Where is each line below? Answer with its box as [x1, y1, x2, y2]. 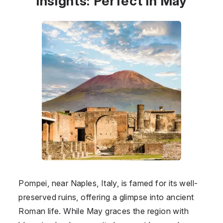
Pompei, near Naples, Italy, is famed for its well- [18, 178, 198, 188]
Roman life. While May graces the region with [18, 206, 189, 216]
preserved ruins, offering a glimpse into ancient [18, 192, 194, 202]
